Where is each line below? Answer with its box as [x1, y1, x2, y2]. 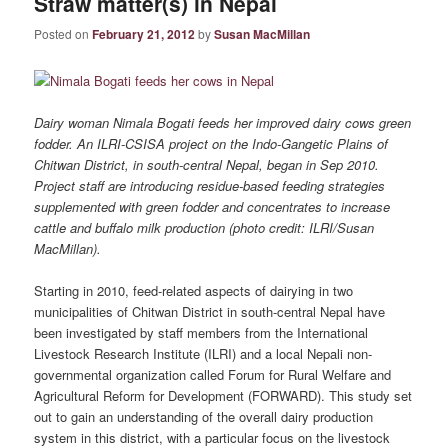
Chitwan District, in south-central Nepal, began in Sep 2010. [34, 154, 380, 174]
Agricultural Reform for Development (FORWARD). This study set [34, 385, 413, 405]
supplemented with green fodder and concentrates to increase [34, 196, 391, 216]
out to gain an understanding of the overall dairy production [34, 406, 374, 426]
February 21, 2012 [92, 25, 196, 44]
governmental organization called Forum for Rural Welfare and [34, 364, 392, 384]
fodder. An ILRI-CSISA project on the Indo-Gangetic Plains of [34, 133, 389, 153]
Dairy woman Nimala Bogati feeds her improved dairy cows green [34, 112, 412, 132]
